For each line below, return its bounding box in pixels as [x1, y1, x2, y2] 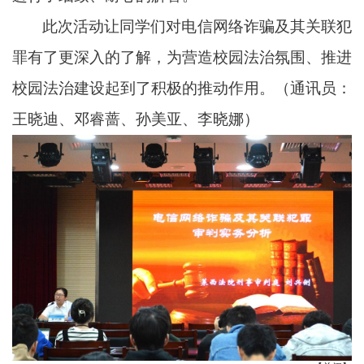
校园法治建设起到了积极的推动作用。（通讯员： [12, 80, 352, 97]
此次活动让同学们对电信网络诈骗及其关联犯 [42, 18, 352, 35]
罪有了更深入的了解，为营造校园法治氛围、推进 [12, 49, 352, 66]
